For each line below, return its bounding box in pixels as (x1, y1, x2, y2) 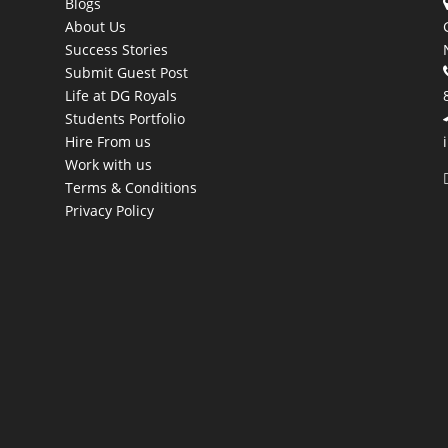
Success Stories (64, 40, 168, 60)
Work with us (64, 155, 152, 175)
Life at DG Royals (64, 86, 177, 106)
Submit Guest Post (64, 63, 188, 83)
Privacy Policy (64, 201, 154, 221)
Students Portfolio (64, 109, 185, 129)
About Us (64, 17, 126, 37)
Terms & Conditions (64, 178, 197, 198)
